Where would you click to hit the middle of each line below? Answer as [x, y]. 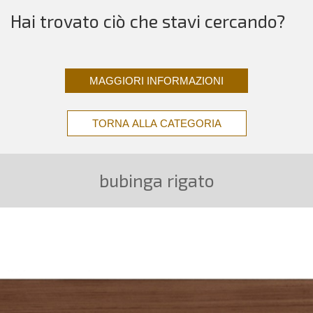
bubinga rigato [156, 181]
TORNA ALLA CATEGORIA [156, 124]
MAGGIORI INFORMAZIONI [156, 81]
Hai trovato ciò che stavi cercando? [148, 21]
